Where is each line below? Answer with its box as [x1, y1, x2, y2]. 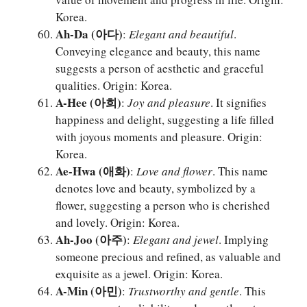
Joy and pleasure [127, 95, 210, 111]
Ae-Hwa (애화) [56, 162, 130, 180]
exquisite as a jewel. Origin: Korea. [56, 266, 223, 282]
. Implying [219, 232, 269, 248]
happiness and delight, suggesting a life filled [56, 112, 274, 128]
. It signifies [210, 95, 267, 111]
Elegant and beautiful [129, 26, 234, 42]
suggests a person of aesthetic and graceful [56, 60, 264, 77]
